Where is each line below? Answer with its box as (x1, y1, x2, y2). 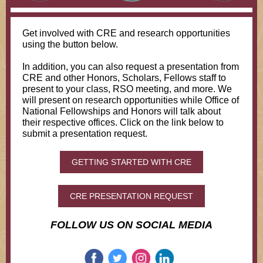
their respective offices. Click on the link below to (22, 117, 224, 127)
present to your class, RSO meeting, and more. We (22, 84, 232, 94)
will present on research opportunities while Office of (22, 95, 239, 105)
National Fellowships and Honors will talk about (22, 106, 221, 116)
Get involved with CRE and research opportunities (22, 28, 230, 38)
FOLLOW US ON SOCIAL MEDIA (50, 219, 213, 231)
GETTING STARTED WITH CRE (72, 157, 191, 167)
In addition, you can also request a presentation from (22, 62, 239, 72)
